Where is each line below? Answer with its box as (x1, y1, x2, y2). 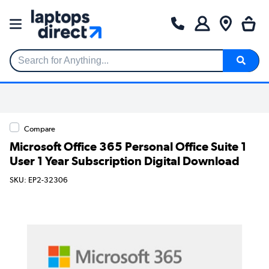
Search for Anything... (10, 60, 101, 71)
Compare (24, 124, 55, 133)
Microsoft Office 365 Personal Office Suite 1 (10, 139, 246, 154)
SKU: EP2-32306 (10, 175, 68, 185)
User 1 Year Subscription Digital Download (10, 153, 240, 168)
